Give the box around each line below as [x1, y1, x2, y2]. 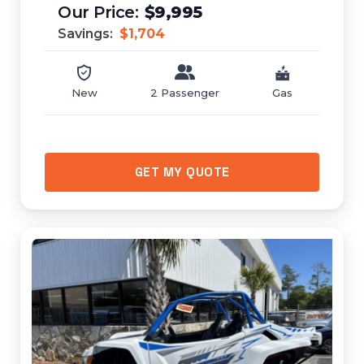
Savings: [58, 26, 116, 41]
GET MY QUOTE [134, 164, 230, 180]
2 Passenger [149, 86, 219, 99]
